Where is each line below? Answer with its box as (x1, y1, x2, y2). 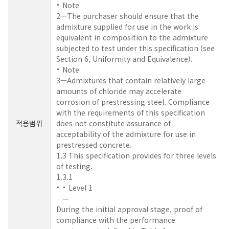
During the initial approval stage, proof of (56, 203, 202, 214)
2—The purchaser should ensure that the (56, 10, 199, 21)
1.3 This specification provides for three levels (56, 150, 216, 161)
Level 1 (68, 182, 93, 193)
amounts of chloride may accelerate (56, 85, 181, 96)
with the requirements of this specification (56, 107, 205, 118)
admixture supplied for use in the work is (56, 21, 198, 32)
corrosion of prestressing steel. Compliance (56, 96, 210, 107)
